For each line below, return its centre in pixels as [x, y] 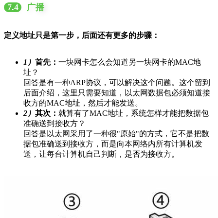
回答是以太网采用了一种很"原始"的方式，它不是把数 [116, 133]
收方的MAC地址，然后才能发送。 [83, 103]
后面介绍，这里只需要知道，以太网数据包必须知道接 [117, 92]
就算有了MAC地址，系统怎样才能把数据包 [134, 113]
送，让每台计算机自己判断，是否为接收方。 [101, 154]
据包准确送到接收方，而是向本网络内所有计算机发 [113, 144]
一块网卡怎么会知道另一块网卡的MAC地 [130, 62]
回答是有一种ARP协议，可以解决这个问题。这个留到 [117, 82]
